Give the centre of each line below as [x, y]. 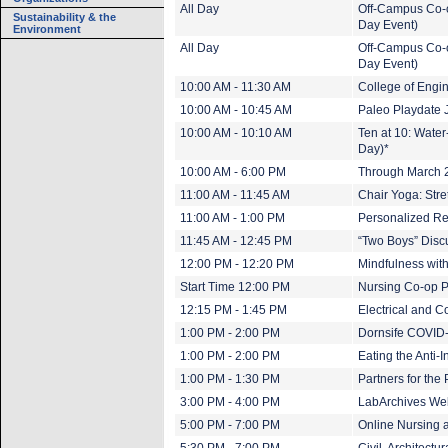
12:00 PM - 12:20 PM [237, 264]
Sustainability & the [64, 17]
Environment [47, 29]
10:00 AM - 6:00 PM [233, 172]
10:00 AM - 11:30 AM [235, 87]
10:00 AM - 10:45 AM [236, 110]
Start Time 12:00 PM [235, 287]
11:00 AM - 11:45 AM [235, 195]
